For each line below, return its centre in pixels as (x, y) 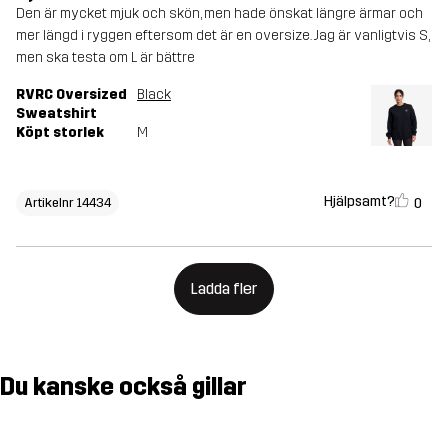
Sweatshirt (56, 113)
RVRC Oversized (71, 94)
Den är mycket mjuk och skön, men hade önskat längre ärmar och (219, 13)
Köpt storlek (60, 132)
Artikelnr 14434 (67, 202)
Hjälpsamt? (359, 202)
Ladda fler (224, 288)
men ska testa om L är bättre (105, 57)
